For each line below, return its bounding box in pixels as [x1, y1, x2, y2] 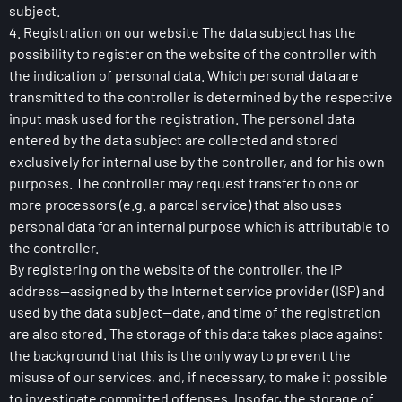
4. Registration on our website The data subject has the [9, 23, 356, 40]
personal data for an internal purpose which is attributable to [9, 217, 389, 234]
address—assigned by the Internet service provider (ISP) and [9, 282, 385, 299]
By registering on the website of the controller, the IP [9, 260, 342, 277]
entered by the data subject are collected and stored [9, 131, 338, 148]
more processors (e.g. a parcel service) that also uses [9, 196, 342, 213]
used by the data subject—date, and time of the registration [9, 303, 380, 320]
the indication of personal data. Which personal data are [9, 66, 359, 83]
